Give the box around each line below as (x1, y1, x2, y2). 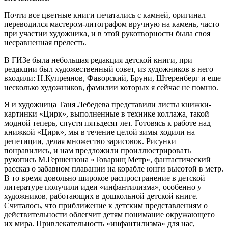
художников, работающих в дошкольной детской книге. (4, 192, 198, 201)
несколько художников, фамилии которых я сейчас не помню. (4, 83, 218, 92)
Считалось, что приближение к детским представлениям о (4, 201, 208, 210)
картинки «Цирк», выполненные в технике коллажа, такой (4, 109, 209, 119)
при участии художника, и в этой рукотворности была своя (4, 29, 210, 38)
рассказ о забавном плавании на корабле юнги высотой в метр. (4, 164, 223, 174)
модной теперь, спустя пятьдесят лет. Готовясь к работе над (4, 119, 211, 128)
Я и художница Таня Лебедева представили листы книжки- (4, 100, 211, 109)
